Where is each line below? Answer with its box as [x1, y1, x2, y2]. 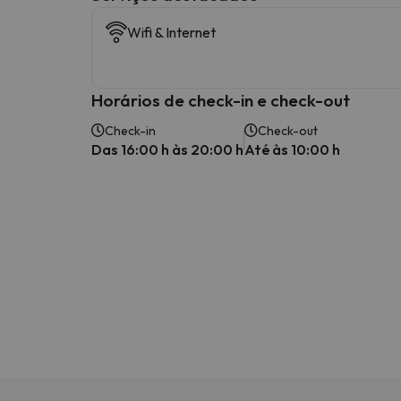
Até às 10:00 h [244, 140, 340, 158]
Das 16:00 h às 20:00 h [91, 140, 243, 158]
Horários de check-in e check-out [91, 89, 350, 111]
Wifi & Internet [127, 22, 216, 41]
